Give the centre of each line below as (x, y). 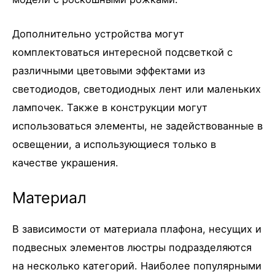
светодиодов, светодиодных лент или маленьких (137, 89)
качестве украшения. (65, 162)
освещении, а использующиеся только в (114, 144)
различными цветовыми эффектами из (109, 70)
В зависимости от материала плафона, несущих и (137, 229)
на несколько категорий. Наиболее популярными (137, 266)
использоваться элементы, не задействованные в (137, 126)
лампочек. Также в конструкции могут (110, 107)
